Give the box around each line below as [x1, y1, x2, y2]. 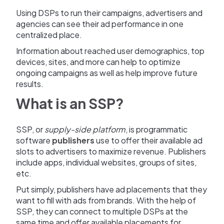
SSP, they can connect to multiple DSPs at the [16, 206, 188, 217]
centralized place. [16, 29, 83, 40]
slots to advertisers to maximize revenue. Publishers [16, 146, 206, 157]
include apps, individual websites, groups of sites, [16, 157, 196, 168]
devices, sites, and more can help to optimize [16, 56, 180, 67]
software [16, 135, 52, 146]
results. [16, 78, 43, 89]
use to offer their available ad [94, 135, 202, 146]
